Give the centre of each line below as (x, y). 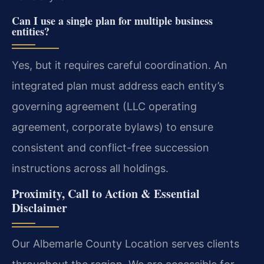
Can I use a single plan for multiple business (112, 20)
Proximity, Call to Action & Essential (106, 194)
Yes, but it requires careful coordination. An (120, 65)
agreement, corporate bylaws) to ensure (113, 127)
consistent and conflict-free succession (110, 147)
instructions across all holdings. (90, 168)
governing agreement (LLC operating (104, 106)
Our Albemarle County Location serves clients (126, 244)
